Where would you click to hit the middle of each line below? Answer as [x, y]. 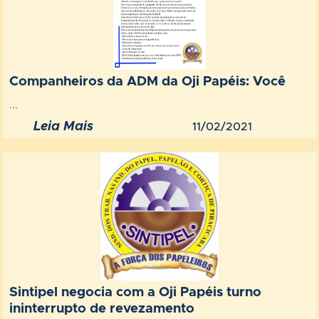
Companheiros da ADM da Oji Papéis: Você [148, 81]
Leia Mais [63, 126]
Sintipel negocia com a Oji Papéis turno [136, 292]
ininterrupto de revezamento [102, 308]
